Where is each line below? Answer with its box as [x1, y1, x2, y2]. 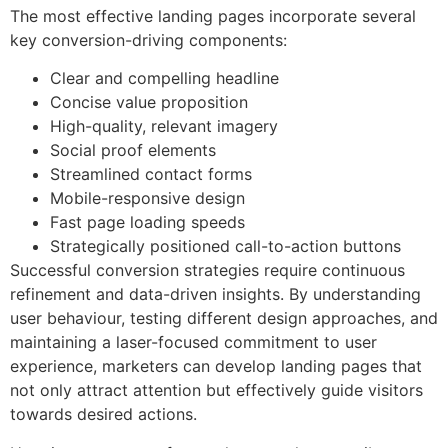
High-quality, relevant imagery [50, 116, 278, 137]
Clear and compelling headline [50, 68, 279, 89]
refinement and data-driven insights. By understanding [10, 284, 421, 305]
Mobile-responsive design [50, 188, 245, 209]
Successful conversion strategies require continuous [10, 260, 405, 281]
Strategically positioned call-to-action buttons [50, 236, 401, 257]
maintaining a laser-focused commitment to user [10, 332, 377, 353]
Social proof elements [50, 140, 216, 161]
